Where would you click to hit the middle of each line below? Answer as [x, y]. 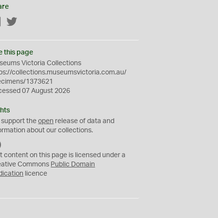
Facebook [17, 22]
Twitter [28, 22]
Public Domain [73, 164]
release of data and [84, 121]
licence [36, 174]
